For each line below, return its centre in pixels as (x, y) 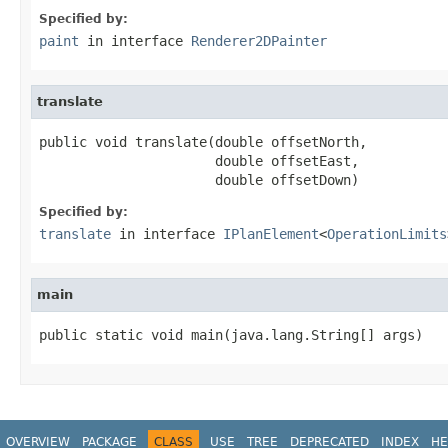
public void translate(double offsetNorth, (203, 141)
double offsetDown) (199, 179)
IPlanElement (271, 233)
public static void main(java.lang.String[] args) (231, 334)
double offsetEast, (199, 160)
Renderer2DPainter (259, 40)
